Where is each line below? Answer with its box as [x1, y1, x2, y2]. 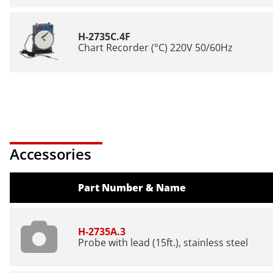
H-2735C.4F [78, 30, 130, 43]
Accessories [10, 144, 91, 164]
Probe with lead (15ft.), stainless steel [78, 236, 248, 249]
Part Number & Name [78, 181, 186, 194]
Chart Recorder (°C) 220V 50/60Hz [78, 41, 233, 54]
